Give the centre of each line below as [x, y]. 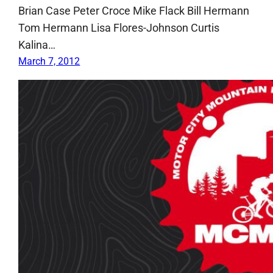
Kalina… [37, 44]
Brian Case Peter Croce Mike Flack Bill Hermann [134, 10]
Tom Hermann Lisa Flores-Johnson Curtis [119, 27]
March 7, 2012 [49, 61]
